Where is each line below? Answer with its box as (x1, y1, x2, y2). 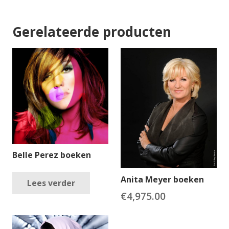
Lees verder (27, 177, 75, 189)
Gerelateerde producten (12, 22, 171, 41)
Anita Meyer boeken (121, 174, 204, 186)
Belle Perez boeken (12, 149, 91, 161)
